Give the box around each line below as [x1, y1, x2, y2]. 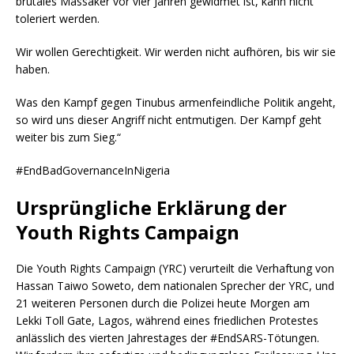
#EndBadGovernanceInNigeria [16, 162, 170, 178]
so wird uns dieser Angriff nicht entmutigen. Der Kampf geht [16, 111, 322, 127]
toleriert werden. [16, 10, 100, 26]
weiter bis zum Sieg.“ [16, 129, 121, 145]
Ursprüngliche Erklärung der [16, 194, 287, 220]
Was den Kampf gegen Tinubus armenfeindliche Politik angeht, [16, 94, 336, 110]
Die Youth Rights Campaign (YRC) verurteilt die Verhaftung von [16, 260, 334, 276]
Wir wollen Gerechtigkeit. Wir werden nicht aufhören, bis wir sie [16, 43, 336, 59]
